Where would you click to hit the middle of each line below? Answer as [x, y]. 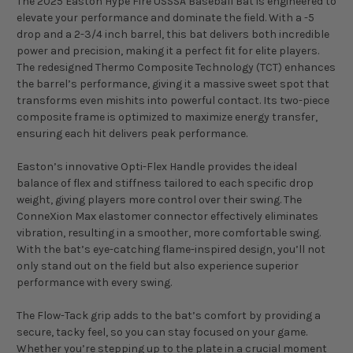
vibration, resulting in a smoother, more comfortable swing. [169, 233]
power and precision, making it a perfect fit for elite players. [168, 51]
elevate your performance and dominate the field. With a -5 [165, 18]
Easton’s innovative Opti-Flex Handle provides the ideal [157, 167]
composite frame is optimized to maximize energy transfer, [167, 117]
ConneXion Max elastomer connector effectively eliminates [167, 217]
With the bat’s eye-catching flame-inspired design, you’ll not [171, 250]
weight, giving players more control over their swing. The [159, 200]
